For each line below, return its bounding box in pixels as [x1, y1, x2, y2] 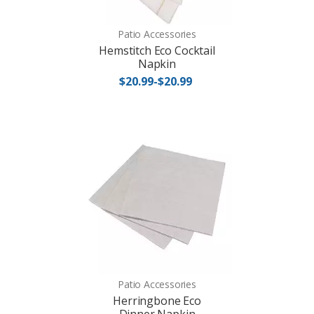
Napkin [137, 56, 177, 72]
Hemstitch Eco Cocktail [99, 43, 215, 59]
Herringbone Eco [113, 293, 201, 308]
